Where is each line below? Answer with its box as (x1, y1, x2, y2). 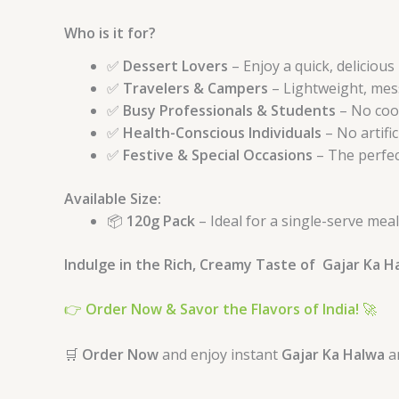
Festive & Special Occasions (123, 144, 313, 165)
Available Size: (64, 188, 161, 208)
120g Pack (126, 210, 195, 231)
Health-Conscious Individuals (123, 122, 322, 142)
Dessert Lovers (123, 55, 228, 76)
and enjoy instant (159, 344, 281, 364)
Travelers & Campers (123, 77, 268, 98)
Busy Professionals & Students (123, 100, 336, 120)
